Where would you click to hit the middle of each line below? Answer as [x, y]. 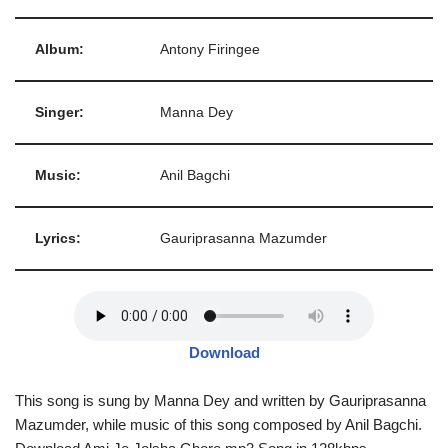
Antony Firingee [210, 49]
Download [224, 352]
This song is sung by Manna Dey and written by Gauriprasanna [220, 400]
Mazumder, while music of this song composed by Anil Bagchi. [218, 424]
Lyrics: [58, 238]
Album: [59, 49]
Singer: [59, 112]
